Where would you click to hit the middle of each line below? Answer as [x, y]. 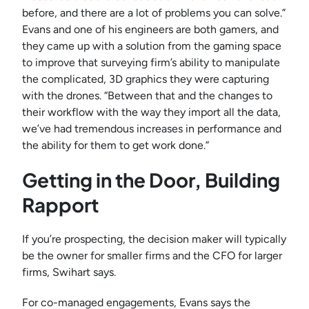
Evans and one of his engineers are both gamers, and [150, 30]
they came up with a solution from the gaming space [152, 46]
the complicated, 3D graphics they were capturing [146, 79]
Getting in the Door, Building [151, 180]
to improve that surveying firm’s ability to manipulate [151, 63]
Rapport [60, 205]
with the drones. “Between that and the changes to [147, 96]
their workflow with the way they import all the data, [151, 112]
